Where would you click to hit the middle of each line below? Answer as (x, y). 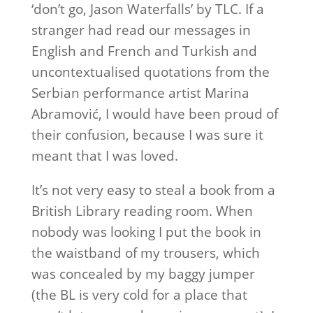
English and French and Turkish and (144, 51)
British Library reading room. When (142, 211)
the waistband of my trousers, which (145, 253)
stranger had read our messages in (141, 30)
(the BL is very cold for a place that (139, 295)
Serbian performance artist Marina (140, 93)
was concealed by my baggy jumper (143, 274)
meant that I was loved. (104, 156)
